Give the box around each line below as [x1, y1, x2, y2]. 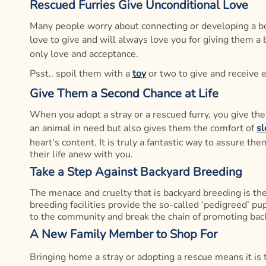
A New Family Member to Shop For [30, 226, 217, 243]
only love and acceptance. [30, 47, 138, 61]
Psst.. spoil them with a [30, 67, 130, 81]
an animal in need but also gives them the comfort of [30, 122, 254, 135]
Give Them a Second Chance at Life [30, 85, 218, 102]
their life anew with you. [30, 148, 133, 161]
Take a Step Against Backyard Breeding [30, 164, 242, 180]
